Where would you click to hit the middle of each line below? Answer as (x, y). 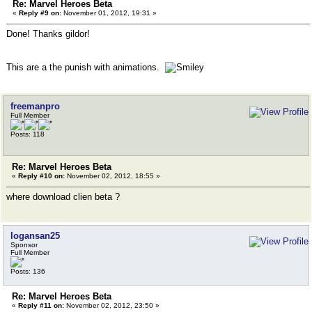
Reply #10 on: (41, 176)
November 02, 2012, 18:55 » (112, 176)
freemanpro (35, 106)
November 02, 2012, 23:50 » (112, 305)
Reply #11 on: (41, 305)
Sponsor (24, 245)
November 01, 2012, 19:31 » (109, 13)
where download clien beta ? (63, 197)
